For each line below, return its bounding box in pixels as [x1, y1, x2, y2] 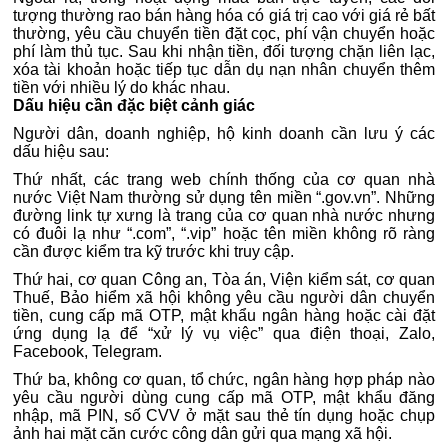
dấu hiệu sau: [13, 143, 109, 160]
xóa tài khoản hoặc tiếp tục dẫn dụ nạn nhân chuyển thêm [13, 61, 435, 78]
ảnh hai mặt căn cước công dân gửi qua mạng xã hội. [13, 425, 392, 442]
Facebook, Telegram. [13, 343, 162, 360]
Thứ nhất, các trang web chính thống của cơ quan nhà [13, 171, 435, 188]
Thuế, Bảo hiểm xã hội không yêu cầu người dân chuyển [13, 289, 435, 306]
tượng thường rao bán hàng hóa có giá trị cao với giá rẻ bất [13, 7, 435, 24]
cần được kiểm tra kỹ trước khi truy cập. [13, 243, 294, 260]
